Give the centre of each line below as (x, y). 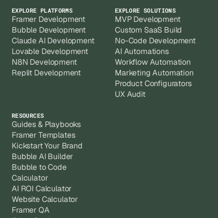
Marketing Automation (154, 73)
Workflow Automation (153, 62)
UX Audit (130, 94)
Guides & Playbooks (46, 125)
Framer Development (49, 19)
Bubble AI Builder (43, 157)
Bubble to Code (39, 167)
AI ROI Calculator (42, 189)
